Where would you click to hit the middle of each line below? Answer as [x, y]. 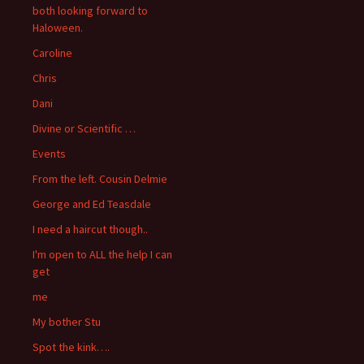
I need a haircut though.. [90, 229]
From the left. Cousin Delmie [100, 178]
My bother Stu [67, 321]
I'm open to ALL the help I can [102, 254]
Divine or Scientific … [84, 128]
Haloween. [58, 27]
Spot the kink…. [71, 347]
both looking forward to [90, 10]
